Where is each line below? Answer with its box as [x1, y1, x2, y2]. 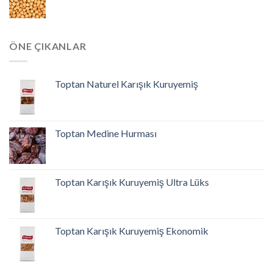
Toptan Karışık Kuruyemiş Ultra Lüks [55, 176, 209, 188]
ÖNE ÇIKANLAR [9, 40, 87, 52]
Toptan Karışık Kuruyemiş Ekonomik [55, 225, 208, 236]
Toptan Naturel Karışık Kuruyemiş [55, 78, 198, 90]
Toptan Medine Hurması [55, 127, 157, 139]
